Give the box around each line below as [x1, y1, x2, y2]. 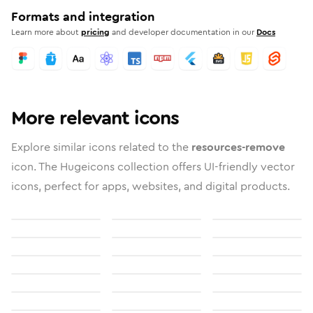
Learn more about [11, 26, 79, 38]
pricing [81, 26, 110, 38]
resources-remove [191, 139, 285, 155]
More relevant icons [11, 104, 179, 132]
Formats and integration [11, 8, 155, 26]
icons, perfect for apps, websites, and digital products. [11, 178, 290, 194]
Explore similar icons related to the [11, 139, 191, 155]
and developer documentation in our [112, 26, 254, 38]
